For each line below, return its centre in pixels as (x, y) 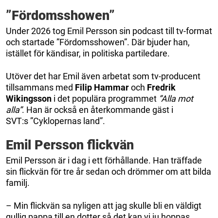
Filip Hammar (102, 87)
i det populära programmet (105, 98)
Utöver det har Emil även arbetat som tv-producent (103, 76)
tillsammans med (40, 87)
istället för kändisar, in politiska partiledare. (88, 53)
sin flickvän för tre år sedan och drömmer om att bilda (109, 171)
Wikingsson (29, 98)
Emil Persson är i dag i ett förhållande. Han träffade (104, 160)
